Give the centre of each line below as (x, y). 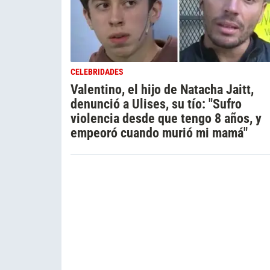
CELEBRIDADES (97, 72)
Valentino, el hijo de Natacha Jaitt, (162, 89)
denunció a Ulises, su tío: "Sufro (156, 103)
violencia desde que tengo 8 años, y (166, 118)
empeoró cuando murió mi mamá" (159, 132)
